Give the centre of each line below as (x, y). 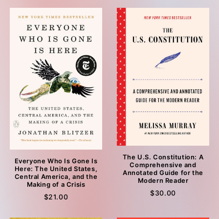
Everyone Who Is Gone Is (56, 161)
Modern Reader (163, 181)
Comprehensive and (163, 165)
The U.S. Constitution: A (163, 157)
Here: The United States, (56, 169)
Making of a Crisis (56, 185)
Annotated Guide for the (163, 173)
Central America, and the (56, 177)
